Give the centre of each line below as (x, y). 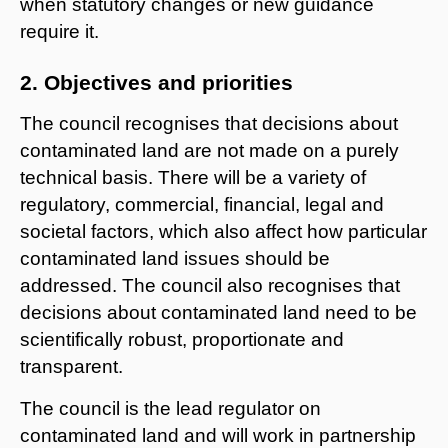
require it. (59, 31)
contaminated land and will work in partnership (218, 435)
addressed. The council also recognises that (210, 285)
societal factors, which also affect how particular (223, 231)
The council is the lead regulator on (170, 408)
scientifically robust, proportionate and (182, 339)
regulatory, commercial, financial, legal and (202, 204)
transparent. (71, 366)
